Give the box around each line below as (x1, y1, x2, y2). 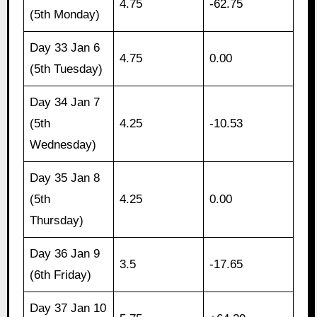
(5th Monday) (30, 8, 100, 22)
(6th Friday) (30, 268, 92, 282)
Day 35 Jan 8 (30, 171, 100, 185)
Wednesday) (30, 138, 97, 152)
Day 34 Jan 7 (30, 96, 100, 110)
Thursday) (30, 214, 84, 228)
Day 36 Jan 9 (30, 247, 100, 261)
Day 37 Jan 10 (30, 301, 107, 316)
